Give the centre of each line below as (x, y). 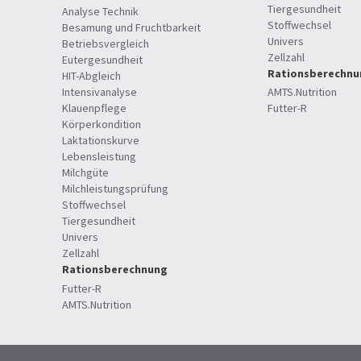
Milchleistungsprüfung (115, 189)
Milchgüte (85, 173)
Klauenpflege (94, 108)
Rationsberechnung (115, 270)
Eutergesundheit (102, 60)
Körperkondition (102, 124)
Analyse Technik (100, 12)
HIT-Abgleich (91, 76)
